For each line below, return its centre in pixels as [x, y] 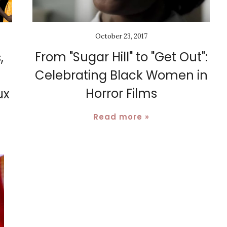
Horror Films [121, 94]
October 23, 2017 [121, 36]
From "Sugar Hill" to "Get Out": [121, 57]
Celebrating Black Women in [121, 75]
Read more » [121, 117]
